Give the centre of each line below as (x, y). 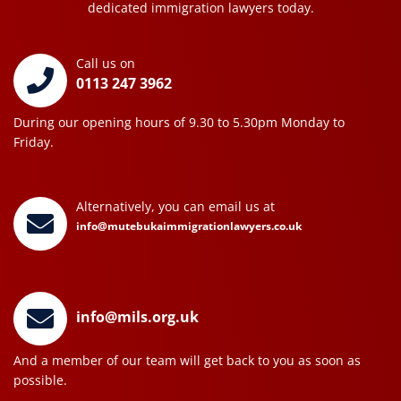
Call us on (106, 63)
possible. (40, 380)
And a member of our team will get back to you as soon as (187, 360)
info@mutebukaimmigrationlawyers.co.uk (189, 226)
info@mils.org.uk (137, 316)
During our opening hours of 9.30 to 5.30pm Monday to (179, 122)
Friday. (34, 141)
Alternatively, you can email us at (175, 206)
